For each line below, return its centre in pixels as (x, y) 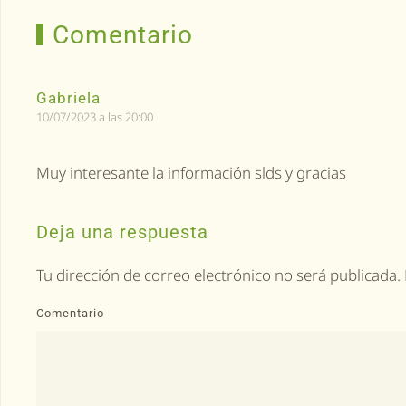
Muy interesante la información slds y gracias (191, 173)
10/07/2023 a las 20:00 (95, 117)
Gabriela (68, 98)
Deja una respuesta (122, 232)
